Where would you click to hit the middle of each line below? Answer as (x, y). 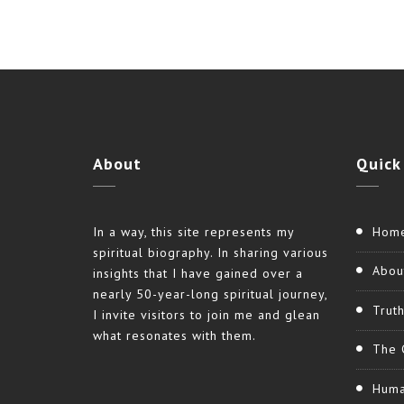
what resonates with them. (174, 335)
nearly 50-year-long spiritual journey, (210, 294)
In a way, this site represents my (193, 231)
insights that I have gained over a (198, 273)
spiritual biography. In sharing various (211, 252)
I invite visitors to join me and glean (207, 314)
